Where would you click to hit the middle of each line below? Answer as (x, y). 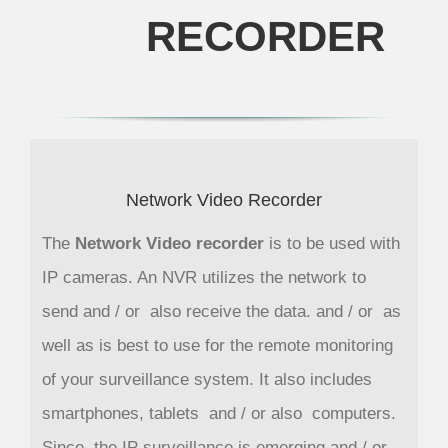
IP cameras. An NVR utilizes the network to (203, 278)
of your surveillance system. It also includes (206, 380)
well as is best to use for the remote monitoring (217, 346)
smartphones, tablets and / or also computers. (218, 414)
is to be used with (331, 244)
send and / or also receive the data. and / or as (221, 312)
